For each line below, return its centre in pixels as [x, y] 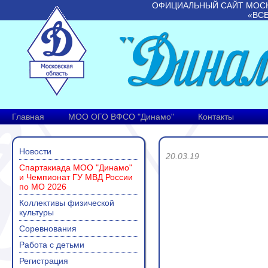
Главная [28, 117]
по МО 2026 [43, 187]
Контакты [216, 117]
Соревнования [48, 229]
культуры [36, 212]
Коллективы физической [67, 203]
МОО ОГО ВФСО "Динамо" [121, 117]
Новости [35, 151]
